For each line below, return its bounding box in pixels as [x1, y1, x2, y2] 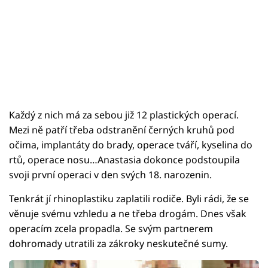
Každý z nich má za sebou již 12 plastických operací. [9, 108, 239, 121]
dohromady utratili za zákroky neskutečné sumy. [9, 236, 228, 250]
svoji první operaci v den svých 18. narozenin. [9, 167, 212, 181]
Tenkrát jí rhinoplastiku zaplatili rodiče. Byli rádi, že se [9, 191, 249, 205]
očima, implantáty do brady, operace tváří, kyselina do [9, 138, 252, 151]
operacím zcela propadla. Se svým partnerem [9, 221, 213, 235]
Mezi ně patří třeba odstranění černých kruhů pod [9, 123, 234, 136]
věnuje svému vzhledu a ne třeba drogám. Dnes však [9, 206, 246, 220]
